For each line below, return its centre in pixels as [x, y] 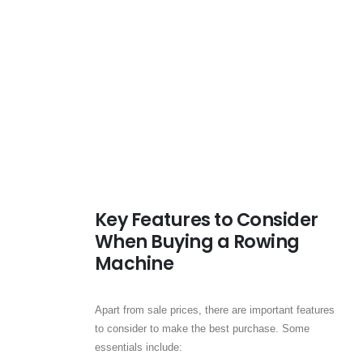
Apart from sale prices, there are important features [214, 310]
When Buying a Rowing [197, 242]
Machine [134, 264]
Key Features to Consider [206, 220]
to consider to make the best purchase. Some [202, 329]
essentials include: [138, 348]
